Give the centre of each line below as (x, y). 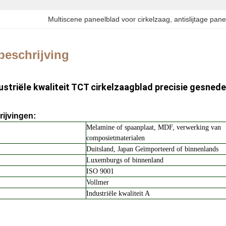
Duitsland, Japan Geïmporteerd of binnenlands (152, 149)
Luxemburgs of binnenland (125, 160)
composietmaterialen (116, 138)
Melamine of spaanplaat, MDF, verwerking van (154, 127)
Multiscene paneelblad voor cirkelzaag (109, 19)
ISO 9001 (100, 171)
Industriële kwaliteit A (118, 193)
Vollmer (98, 182)
